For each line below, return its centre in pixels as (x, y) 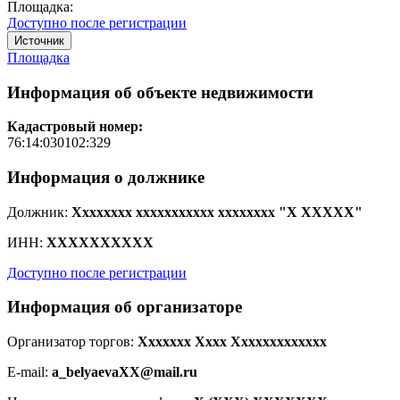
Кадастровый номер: (75, 127)
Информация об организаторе (125, 307)
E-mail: (28, 372)
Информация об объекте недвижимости (160, 92)
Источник (39, 40)
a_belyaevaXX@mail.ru (125, 372)
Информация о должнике (106, 177)
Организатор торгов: (71, 342)
